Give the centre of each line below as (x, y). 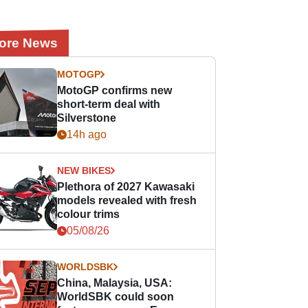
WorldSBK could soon (116, 297)
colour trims (89, 214)
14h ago (87, 134)
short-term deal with (109, 104)
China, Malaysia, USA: (115, 283)
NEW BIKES (84, 170)
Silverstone (87, 118)
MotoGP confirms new (115, 90)
